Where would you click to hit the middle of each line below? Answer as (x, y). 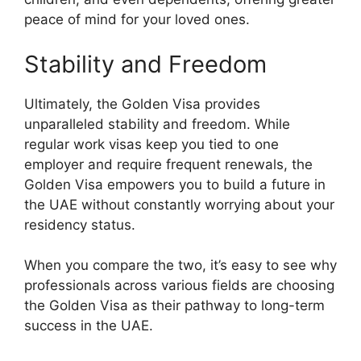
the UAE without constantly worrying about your (179, 204)
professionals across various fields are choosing (179, 285)
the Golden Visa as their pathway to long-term (174, 305)
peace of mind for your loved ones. (137, 19)
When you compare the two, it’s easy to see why (180, 265)
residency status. (80, 224)
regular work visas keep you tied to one (151, 144)
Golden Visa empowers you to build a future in (175, 184)
